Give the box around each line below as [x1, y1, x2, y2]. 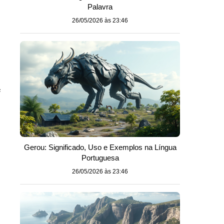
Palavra [87, 2, 112, 11]
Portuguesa [81, 153, 119, 162]
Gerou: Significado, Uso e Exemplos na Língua [23, 143, 176, 151]
